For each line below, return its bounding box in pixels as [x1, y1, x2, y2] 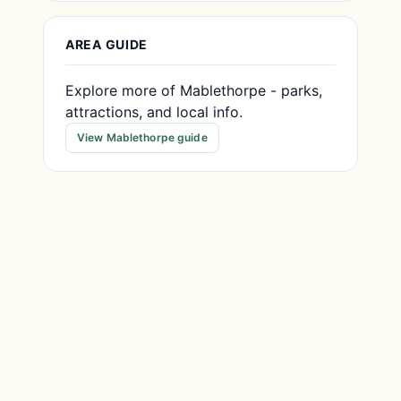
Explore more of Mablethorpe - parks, [65, 81, 322, 99]
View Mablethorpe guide [77, 131, 208, 144]
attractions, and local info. [65, 103, 243, 121]
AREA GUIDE [65, 37, 148, 52]
